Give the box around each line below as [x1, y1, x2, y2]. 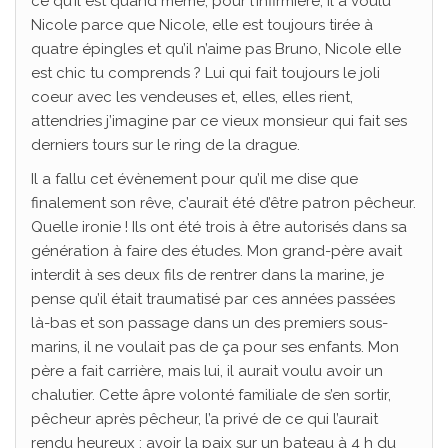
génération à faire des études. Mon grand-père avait [31, 242, 402, 261]
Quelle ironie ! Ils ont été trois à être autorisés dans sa [31, 218, 407, 237]
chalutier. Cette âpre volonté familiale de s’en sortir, [31, 386, 391, 405]
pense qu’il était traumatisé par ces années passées [31, 290, 395, 309]
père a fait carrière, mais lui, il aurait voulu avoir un [31, 362, 383, 381]
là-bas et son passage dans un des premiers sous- [31, 314, 388, 333]
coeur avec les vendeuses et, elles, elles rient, [31, 88, 353, 107]
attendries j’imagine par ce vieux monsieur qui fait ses [31, 112, 407, 131]
